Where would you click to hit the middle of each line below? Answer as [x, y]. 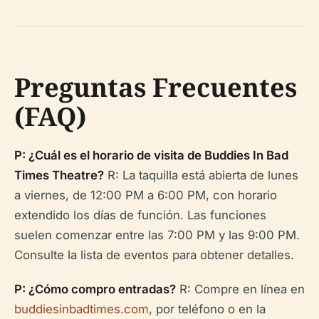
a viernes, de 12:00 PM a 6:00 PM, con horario [146, 195]
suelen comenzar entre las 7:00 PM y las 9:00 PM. [157, 235]
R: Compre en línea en [240, 289]
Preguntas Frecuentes [156, 88]
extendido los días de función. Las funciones [140, 215]
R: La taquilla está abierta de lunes [201, 176]
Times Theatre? [59, 176]
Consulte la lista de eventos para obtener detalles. [154, 255]
